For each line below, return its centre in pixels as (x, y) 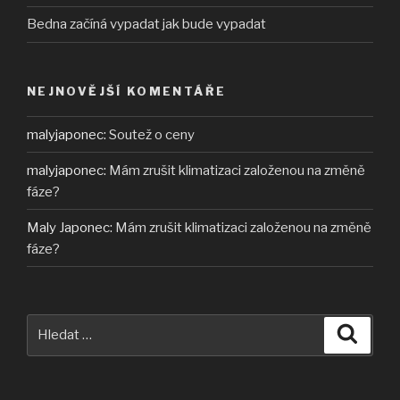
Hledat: (51, 324)
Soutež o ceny (152, 134)
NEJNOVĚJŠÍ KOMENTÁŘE (127, 91)
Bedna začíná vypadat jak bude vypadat (146, 25)
